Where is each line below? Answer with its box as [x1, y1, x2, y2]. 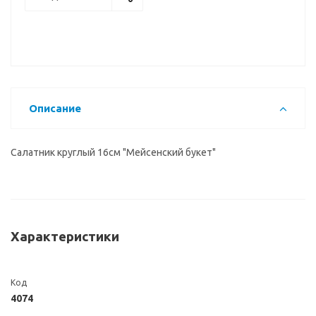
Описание [29, 102, 81, 114]
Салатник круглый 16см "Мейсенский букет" [11, 147, 216, 158]
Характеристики [11, 229, 119, 244]
